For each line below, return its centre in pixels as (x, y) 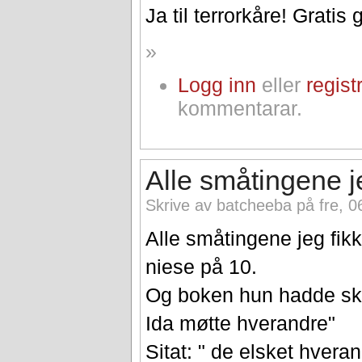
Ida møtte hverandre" (241, 324)
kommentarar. (240, 108)
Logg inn (217, 84)
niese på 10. (202, 267)
